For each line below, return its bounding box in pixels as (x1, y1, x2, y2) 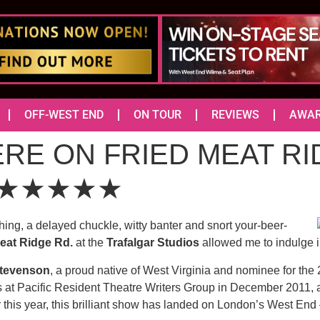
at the (76, 236, 104, 249)
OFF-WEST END (24, 108, 104, 122)
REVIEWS (211, 108, 259, 122)
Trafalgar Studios (104, 236, 199, 249)
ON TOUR (134, 108, 181, 122)
